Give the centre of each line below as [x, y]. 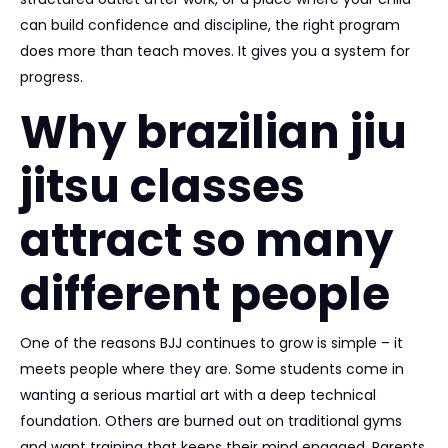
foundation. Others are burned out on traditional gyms [211, 421]
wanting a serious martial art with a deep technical [198, 395]
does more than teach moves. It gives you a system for [215, 51]
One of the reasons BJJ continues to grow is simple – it [211, 343]
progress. [51, 77]
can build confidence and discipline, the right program [210, 25]
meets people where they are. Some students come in [212, 369]
